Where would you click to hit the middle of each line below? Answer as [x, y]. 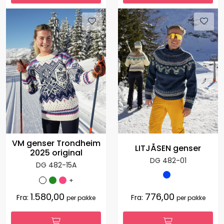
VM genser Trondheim [56, 143]
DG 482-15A [56, 165]
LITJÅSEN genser [168, 148]
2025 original [56, 153]
